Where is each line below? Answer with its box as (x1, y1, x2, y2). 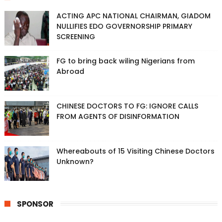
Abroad (56, 66, 84, 77)
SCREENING (56, 32, 95, 42)
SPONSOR (16, 199, 54, 210)
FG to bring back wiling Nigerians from (56, 56, 195, 66)
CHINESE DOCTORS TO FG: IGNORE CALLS (56, 101, 198, 111)
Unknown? (56, 157, 94, 167)
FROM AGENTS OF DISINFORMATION (56, 111, 179, 122)
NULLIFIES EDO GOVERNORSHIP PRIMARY (56, 21, 192, 32)
